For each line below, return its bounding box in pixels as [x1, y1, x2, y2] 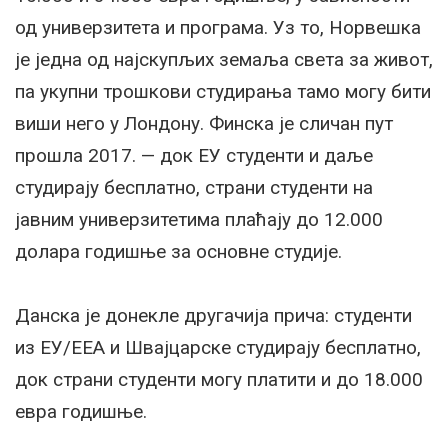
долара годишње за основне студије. [15, 240, 342, 264]
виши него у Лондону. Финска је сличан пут [15, 112, 393, 136]
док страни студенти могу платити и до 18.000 [15, 368, 423, 392]
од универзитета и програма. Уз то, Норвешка [15, 16, 421, 40]
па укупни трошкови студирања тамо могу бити [15, 80, 431, 104]
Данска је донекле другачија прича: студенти [15, 304, 412, 328]
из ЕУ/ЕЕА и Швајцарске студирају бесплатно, [15, 336, 421, 360]
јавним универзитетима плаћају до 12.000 [15, 208, 383, 232]
